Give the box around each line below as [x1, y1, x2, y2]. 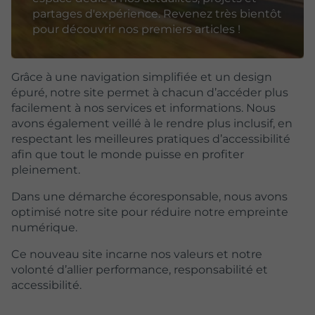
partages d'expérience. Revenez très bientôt [32, 6, 282, 20]
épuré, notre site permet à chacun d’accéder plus [11, 85, 288, 99]
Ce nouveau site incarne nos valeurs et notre [11, 247, 262, 261]
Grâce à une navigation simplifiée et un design [11, 70, 272, 84]
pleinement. [11, 162, 80, 176]
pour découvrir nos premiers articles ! [32, 22, 240, 36]
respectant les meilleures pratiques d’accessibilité [11, 131, 290, 146]
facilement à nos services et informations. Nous [11, 101, 276, 115]
